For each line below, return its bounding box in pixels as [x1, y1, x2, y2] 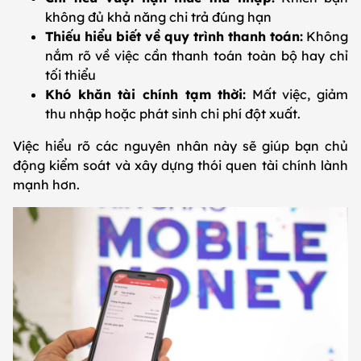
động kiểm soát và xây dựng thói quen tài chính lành [13, 157, 348, 174]
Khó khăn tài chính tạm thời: [45, 86, 247, 103]
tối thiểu [45, 67, 96, 84]
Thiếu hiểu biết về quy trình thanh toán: [45, 28, 303, 45]
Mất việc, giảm [246, 86, 348, 103]
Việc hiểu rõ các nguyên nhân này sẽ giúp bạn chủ [13, 138, 348, 155]
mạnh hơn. [13, 176, 80, 193]
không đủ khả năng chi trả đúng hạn [45, 9, 272, 26]
